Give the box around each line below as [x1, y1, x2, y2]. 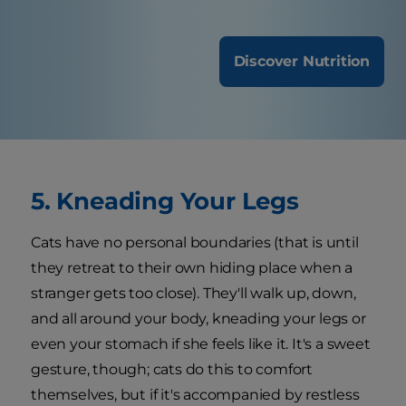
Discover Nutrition [233, 52, 370, 70]
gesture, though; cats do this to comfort [31, 360, 313, 378]
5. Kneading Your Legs [31, 186, 299, 215]
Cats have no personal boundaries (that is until [31, 233, 359, 251]
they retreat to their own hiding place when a [31, 258, 353, 276]
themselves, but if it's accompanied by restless [31, 385, 360, 403]
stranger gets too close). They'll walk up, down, [31, 284, 356, 302]
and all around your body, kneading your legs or [31, 309, 366, 327]
